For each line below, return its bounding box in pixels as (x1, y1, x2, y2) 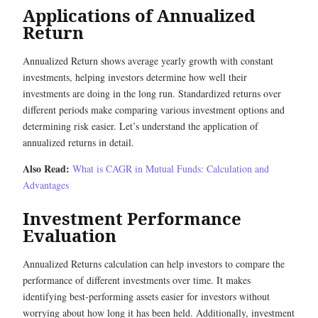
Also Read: (23, 160, 70, 176)
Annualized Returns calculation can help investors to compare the (23, 256, 285, 270)
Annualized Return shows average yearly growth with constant (23, 53, 273, 67)
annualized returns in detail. (23, 135, 134, 149)
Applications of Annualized (23, 3, 256, 27)
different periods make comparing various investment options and (23, 102, 285, 116)
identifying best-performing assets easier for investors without (23, 289, 270, 303)
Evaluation (23, 223, 116, 247)
